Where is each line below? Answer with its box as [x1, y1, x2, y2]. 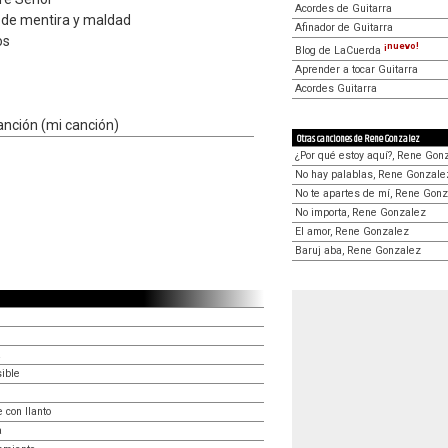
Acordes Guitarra [295, 81, 377, 95]
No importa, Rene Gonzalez [295, 205, 426, 219]
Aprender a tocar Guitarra [295, 62, 418, 76]
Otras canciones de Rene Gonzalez [297, 130, 420, 147]
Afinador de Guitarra [295, 21, 393, 34]
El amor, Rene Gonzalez [295, 224, 409, 238]
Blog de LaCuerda [295, 43, 384, 57]
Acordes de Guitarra [295, 2, 392, 15]
